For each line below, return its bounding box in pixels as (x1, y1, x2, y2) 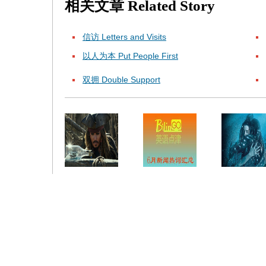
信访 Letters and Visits (83, 32, 166, 42)
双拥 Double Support (83, 75, 160, 84)
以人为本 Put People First (83, 51, 178, 61)
